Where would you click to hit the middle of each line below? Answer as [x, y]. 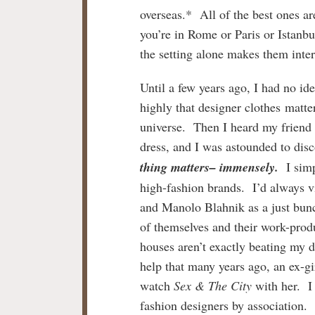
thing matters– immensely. [209, 167]
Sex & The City [213, 285]
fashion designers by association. [224, 305]
